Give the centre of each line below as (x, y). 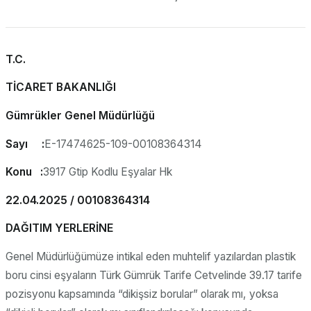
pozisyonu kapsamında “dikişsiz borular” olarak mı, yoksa (142, 294)
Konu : (24, 172)
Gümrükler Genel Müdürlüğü (80, 116)
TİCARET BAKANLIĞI (61, 87)
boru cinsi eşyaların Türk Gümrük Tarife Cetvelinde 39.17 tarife (154, 276)
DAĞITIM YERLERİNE (59, 228)
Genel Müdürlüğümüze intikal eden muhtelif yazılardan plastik (151, 257)
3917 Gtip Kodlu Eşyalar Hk (108, 172)
